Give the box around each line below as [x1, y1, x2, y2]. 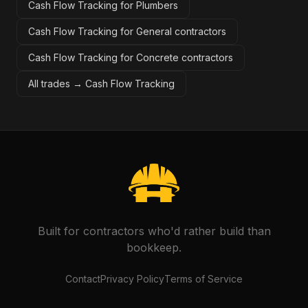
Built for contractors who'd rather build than [37, 224, 271, 238]
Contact [65, 273, 100, 285]
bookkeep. [126, 241, 181, 254]
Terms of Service [164, 273, 243, 285]
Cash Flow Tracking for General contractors [28, 25, 226, 37]
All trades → [28, 78, 85, 89]
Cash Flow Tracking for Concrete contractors [28, 52, 233, 63]
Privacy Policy [100, 273, 164, 285]
